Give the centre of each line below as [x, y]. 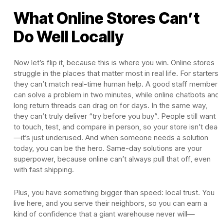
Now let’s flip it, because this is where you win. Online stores [114, 62]
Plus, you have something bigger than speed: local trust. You [114, 192]
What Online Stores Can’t [107, 18]
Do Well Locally [69, 36]
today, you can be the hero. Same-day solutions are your [108, 148]
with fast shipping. [44, 169]
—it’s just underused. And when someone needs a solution [111, 137]
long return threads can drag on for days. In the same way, [110, 105]
